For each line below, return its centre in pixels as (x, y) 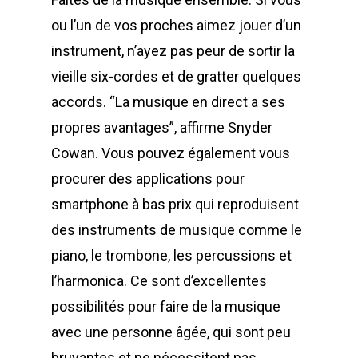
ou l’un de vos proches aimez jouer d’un (176, 26)
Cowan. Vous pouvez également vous (171, 153)
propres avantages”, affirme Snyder (162, 128)
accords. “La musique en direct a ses (168, 102)
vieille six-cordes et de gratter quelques (176, 77)
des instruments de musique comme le (177, 230)
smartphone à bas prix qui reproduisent (175, 205)
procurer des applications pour (148, 179)
